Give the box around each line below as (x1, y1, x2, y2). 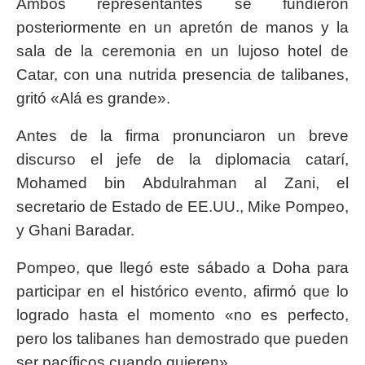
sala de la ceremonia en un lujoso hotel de (16, 42, 349, 60)
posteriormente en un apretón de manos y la (16, 19, 349, 37)
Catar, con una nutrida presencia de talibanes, (16, 66, 349, 84)
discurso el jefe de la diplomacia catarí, (16, 151, 349, 169)
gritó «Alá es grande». (16, 90, 170, 108)
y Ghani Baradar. (16, 222, 134, 240)
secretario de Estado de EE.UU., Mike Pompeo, (16, 198, 349, 216)
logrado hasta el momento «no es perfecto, (16, 306, 349, 324)
